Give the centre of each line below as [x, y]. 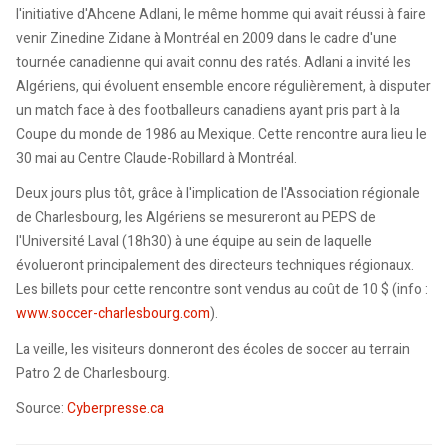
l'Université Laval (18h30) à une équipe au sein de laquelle [194, 241]
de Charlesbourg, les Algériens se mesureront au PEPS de [196, 217]
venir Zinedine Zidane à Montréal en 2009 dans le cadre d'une [206, 38]
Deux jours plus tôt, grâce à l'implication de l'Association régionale [218, 193]
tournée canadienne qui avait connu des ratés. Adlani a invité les [213, 62]
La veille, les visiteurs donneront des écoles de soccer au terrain [213, 349]
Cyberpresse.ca [115, 408]
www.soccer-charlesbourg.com [113, 313]
